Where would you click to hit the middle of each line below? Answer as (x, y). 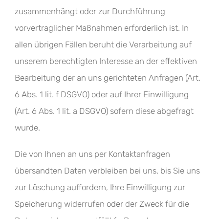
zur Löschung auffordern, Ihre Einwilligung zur (100, 187)
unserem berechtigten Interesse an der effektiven (106, 61)
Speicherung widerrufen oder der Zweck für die (102, 204)
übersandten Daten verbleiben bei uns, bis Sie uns (107, 171)
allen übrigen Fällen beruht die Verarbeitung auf (103, 44)
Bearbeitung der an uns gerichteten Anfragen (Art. (108, 78)
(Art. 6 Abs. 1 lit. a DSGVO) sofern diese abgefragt (104, 111)
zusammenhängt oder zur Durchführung (90, 11)
